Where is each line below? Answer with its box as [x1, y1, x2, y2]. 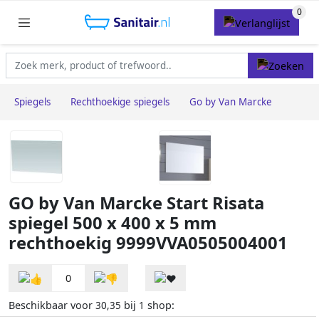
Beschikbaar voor [9, 298, 95, 313]
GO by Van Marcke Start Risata [9, 192, 264, 215]
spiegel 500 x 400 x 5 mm [9, 211, 216, 235]
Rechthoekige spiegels [70, 95, 169, 109]
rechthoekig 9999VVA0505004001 [9, 231, 288, 255]
